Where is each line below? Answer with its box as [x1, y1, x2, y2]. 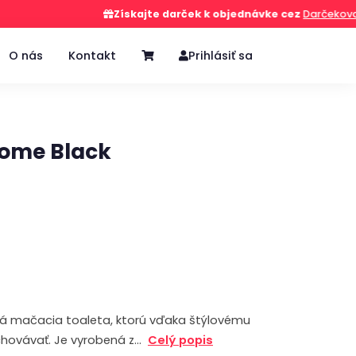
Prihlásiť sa [188, 47, 253, 64]
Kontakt [68, 47, 116, 64]
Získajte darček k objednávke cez [79, 7, 269, 21]
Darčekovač [269, 7, 332, 21]
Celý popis [148, 332, 213, 348]
